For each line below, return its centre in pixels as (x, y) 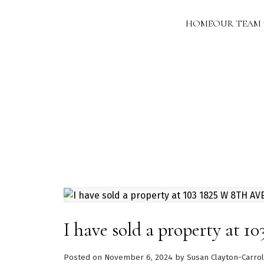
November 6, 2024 (138, 257)
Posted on (84, 257)
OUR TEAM (237, 23)
